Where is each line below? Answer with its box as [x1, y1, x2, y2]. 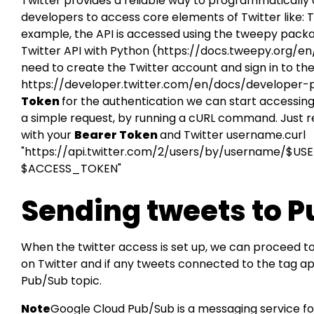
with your [21, 126, 75, 143]
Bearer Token [74, 126, 161, 143]
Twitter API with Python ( [21, 42, 158, 59]
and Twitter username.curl [160, 126, 306, 143]
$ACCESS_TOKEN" [21, 160, 122, 177]
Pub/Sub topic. [21, 272, 102, 289]
